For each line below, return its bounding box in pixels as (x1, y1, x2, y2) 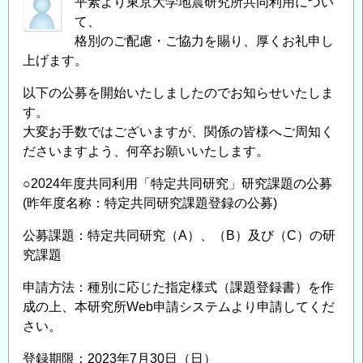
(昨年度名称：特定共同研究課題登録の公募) (23, 196, 277, 210)
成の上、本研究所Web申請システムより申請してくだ (23, 300, 335, 314)
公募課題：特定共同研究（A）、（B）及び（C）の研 (23, 228, 335, 242)
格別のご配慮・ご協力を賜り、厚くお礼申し (75, 34, 334, 48)
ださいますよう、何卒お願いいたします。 (23, 144, 269, 158)
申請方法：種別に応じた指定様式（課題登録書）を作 (23, 280, 334, 294)
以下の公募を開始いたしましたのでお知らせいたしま (23, 86, 334, 100)
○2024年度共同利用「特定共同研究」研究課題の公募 (23, 177, 332, 190)
